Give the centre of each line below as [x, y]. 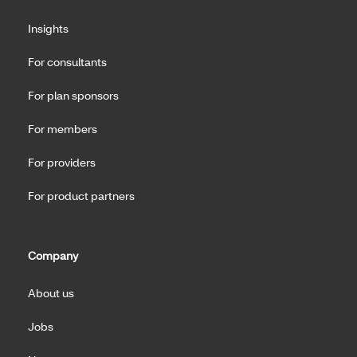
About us [51, 293]
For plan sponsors [73, 96]
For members [63, 129]
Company [53, 256]
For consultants [67, 62]
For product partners [81, 196]
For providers [62, 163]
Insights [48, 29]
